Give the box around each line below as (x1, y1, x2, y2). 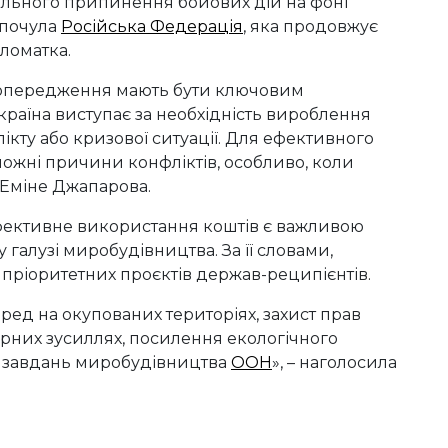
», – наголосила (272, 353, 397, 373)
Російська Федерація (61, 17, 243, 37)
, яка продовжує (243, 17, 378, 37)
